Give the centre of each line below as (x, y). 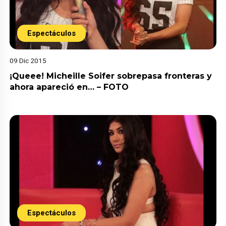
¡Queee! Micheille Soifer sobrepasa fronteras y (111, 76)
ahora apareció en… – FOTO (69, 87)
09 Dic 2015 (28, 61)
